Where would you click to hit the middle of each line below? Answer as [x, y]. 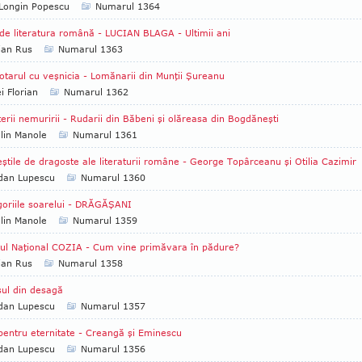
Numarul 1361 [105, 135]
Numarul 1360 [113, 177]
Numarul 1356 [113, 349]
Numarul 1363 [90, 49]
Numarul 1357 [113, 306]
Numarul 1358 [90, 263]
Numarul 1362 [96, 92]
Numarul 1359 [105, 220]
